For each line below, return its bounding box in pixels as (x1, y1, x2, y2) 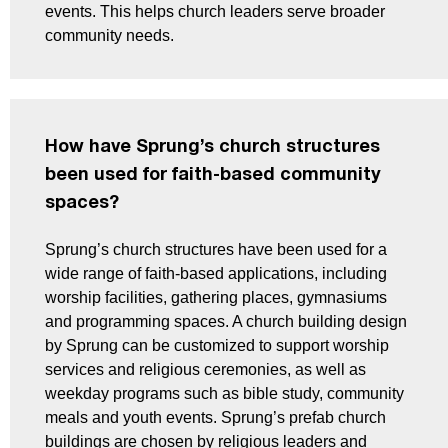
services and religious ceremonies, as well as (45, 361, 366, 379)
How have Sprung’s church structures (45, 139, 380, 157)
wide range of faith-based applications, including (45, 265, 387, 283)
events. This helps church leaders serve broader (45, 3, 385, 21)
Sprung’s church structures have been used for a (45, 241, 387, 259)
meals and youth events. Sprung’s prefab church (45, 409, 386, 427)
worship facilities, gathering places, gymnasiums (45, 289, 387, 307)
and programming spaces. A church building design (45, 313, 407, 331)
